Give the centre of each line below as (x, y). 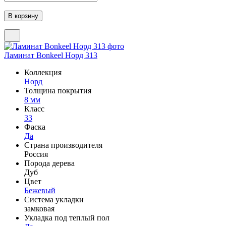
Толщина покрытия (58, 90)
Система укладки (54, 199)
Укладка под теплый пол (67, 217)
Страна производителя (63, 145)
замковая (39, 208)
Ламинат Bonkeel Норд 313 (51, 55)
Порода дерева (49, 163)
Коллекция (43, 72)
